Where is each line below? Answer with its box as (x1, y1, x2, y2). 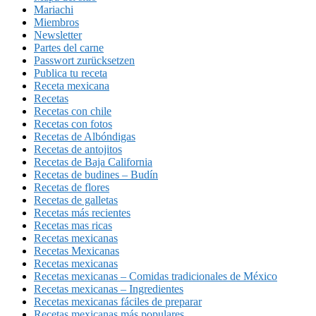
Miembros (34, 16, 79, 28)
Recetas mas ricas (34, 219, 112, 231)
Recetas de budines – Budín (34, 168, 158, 181)
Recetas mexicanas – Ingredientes (34, 282, 183, 295)
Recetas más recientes (34, 206, 130, 219)
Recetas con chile (34, 104, 111, 117)
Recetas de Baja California (34, 155, 152, 168)
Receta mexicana (34, 79, 109, 92)
